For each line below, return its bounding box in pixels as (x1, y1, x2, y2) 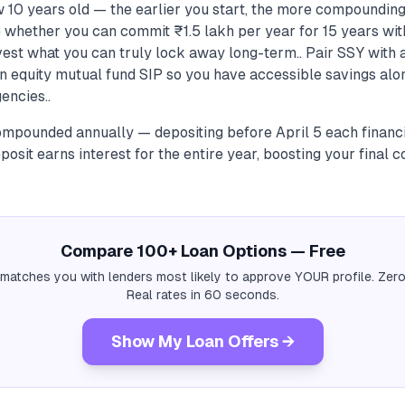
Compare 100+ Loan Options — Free (60, 241, 345, 260)
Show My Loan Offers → (110, 332, 295, 351)
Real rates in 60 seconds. (126, 287, 279, 302)
